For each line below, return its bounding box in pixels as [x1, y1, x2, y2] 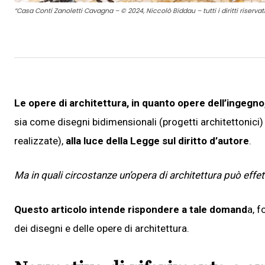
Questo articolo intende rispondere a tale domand [14, 203, 247, 215]
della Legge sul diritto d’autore [106, 134, 249, 147]
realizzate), [14, 134, 66, 147]
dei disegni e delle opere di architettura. [14, 222, 192, 234]
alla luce [66, 134, 106, 147]
